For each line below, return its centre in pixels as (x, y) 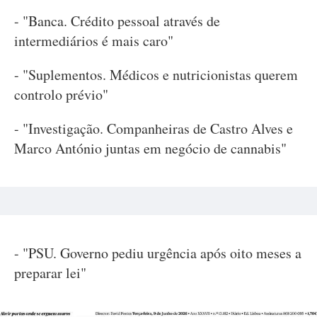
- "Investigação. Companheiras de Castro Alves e (154, 129)
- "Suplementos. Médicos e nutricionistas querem (156, 75)
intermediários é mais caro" (94, 41)
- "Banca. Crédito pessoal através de (117, 21)
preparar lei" (50, 273)
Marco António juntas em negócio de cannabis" (150, 149)
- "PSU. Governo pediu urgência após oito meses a (158, 253)
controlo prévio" (61, 95)
